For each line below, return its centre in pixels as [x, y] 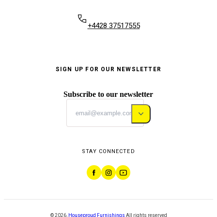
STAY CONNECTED [108, 152]
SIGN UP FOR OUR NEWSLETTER [108, 70]
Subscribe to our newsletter [108, 94]
